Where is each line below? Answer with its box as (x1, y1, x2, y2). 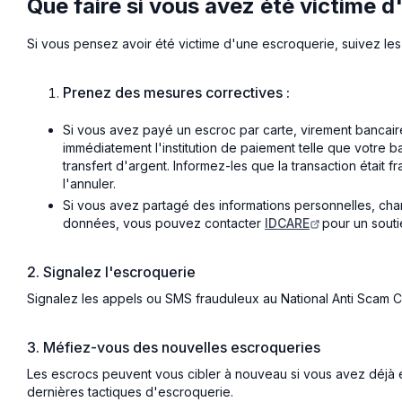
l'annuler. (63, 175, 116, 191)
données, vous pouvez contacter (63, 215, 265, 232)
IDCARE (265, 215, 310, 232)
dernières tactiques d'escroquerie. (27, 384, 233, 400)
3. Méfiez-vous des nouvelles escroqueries (27, 338, 320, 357)
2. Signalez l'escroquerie (27, 263, 196, 282)
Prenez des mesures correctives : (63, 83, 293, 101)
